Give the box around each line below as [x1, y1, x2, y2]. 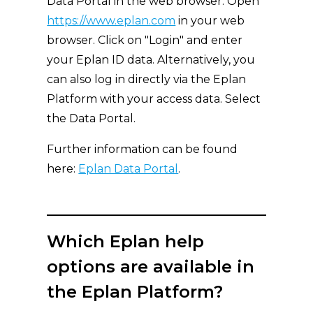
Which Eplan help [47, 231, 205, 252]
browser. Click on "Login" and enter [47, 34, 243, 47]
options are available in [47, 256, 255, 277]
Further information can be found [47, 143, 238, 156]
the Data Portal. [47, 112, 136, 125]
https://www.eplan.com [47, 14, 176, 27]
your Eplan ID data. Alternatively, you [47, 53, 256, 66]
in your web [175, 14, 245, 27]
